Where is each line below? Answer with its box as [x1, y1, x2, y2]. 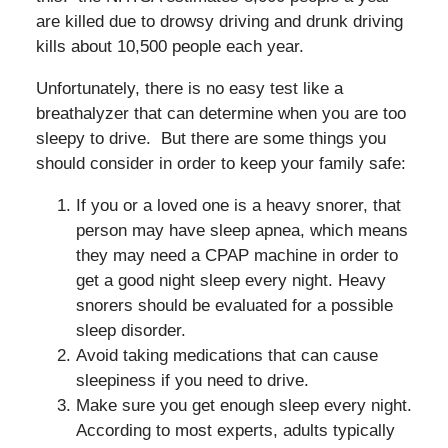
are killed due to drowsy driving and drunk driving [35, 11, 403, 31]
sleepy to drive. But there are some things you [35, 128, 386, 148]
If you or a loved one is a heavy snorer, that [75, 195, 401, 215]
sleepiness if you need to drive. [75, 370, 309, 390]
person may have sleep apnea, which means [75, 220, 408, 240]
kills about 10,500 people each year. [35, 36, 304, 56]
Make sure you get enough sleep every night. [75, 395, 412, 415]
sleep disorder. [75, 320, 186, 340]
